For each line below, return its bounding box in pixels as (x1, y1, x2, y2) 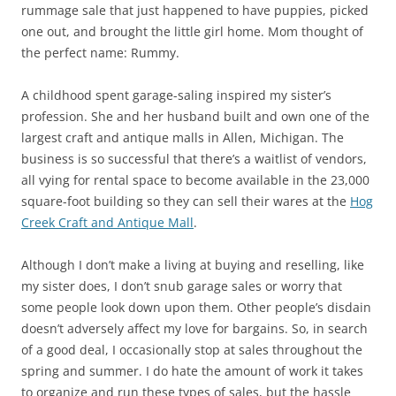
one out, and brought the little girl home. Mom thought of (21, 23, 363, 40)
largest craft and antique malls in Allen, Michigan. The (21, 129, 344, 146)
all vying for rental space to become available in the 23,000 (21, 171, 369, 188)
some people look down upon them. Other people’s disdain (21, 299, 371, 316)
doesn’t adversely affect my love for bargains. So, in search (21, 320, 368, 337)
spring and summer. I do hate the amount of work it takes (21, 362, 363, 379)
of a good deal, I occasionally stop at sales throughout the (21, 341, 362, 358)
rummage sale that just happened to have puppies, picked (21, 2, 369, 19)
